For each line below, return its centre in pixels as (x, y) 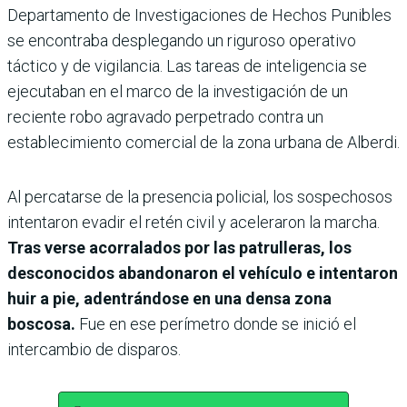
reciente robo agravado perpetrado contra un (165, 117)
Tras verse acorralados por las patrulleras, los (179, 248)
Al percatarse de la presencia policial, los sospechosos (200, 197)
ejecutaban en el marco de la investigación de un (178, 92)
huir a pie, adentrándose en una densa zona (169, 299)
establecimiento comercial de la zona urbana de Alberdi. (203, 143)
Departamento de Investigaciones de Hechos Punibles (199, 15)
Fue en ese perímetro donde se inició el (216, 324)
